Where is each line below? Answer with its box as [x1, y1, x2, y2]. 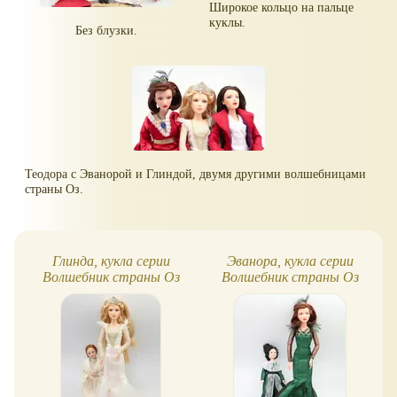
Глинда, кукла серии [51, 253, 170, 269]
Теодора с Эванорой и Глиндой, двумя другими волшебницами [25, 167, 367, 182]
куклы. [209, 15, 246, 30]
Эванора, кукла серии [226, 253, 354, 269]
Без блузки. [75, 23, 137, 38]
